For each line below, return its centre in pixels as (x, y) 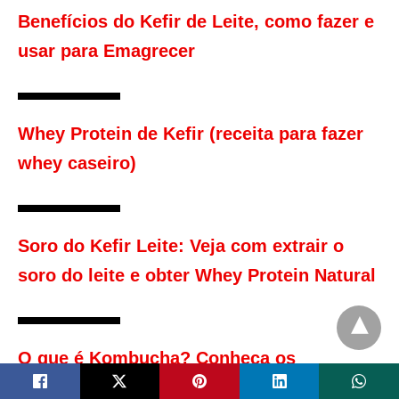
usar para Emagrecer (106, 51)
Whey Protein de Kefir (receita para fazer (191, 134)
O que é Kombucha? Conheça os (157, 358)
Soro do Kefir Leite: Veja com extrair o (181, 246)
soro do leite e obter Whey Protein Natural (197, 276)
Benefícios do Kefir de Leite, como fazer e (196, 22)
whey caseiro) (77, 163)
